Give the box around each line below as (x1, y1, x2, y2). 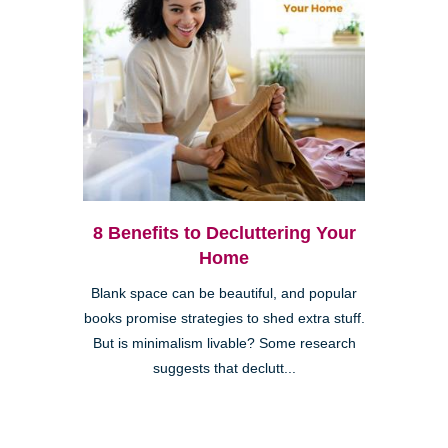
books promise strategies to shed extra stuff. (83, 310, 365, 326)
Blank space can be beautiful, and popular (91, 285, 357, 301)
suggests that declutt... (152, 360, 296, 376)
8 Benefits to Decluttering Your (92, 222, 356, 243)
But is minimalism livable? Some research (92, 335, 356, 351)
